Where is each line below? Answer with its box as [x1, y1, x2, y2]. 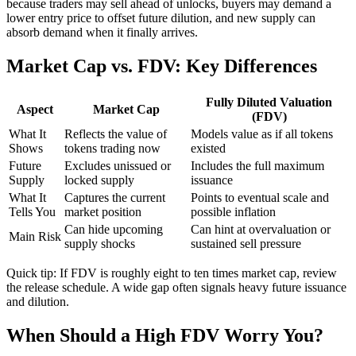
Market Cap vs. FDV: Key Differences [6, 56, 317, 77]
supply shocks [64, 237, 135, 251]
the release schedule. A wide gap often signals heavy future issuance [6, 281, 346, 295]
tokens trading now [64, 141, 161, 156]
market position [64, 205, 141, 219]
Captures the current [64, 191, 165, 205]
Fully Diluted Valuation [206, 95, 332, 110]
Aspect [17, 103, 53, 117]
